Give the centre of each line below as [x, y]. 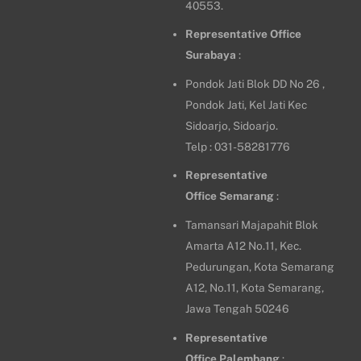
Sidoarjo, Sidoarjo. [232, 125]
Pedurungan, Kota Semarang [260, 267]
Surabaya [211, 55]
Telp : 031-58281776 [238, 146]
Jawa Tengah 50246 [238, 309]
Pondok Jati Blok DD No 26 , [255, 83]
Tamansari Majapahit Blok [252, 225]
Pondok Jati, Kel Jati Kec [247, 104]
